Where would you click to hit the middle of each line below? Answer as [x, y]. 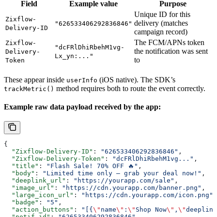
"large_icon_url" [39, 195]
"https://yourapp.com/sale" [124, 180]
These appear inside [35, 79]
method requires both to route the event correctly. [130, 88]
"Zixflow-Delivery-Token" [54, 158]
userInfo [82, 80]
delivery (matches [161, 23]
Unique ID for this [162, 14]
